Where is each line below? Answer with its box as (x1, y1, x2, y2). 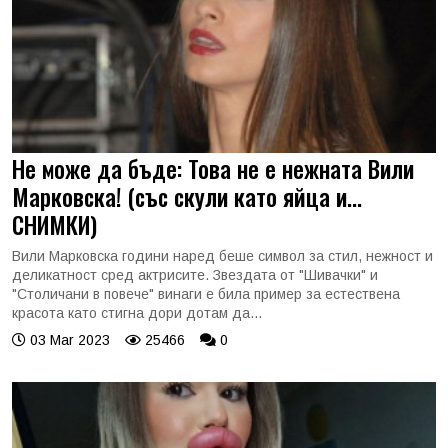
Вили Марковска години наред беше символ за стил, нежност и (12, 248, 433, 264)
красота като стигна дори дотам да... (12, 305, 262, 321)
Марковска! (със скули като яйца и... (12, 179, 362, 214)
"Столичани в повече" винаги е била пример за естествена (12, 286, 400, 302)
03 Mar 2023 (26, 332, 110, 348)
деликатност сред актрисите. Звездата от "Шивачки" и (12, 267, 378, 283)
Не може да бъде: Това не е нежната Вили (12, 151, 414, 186)
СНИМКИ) (12, 207, 97, 242)
